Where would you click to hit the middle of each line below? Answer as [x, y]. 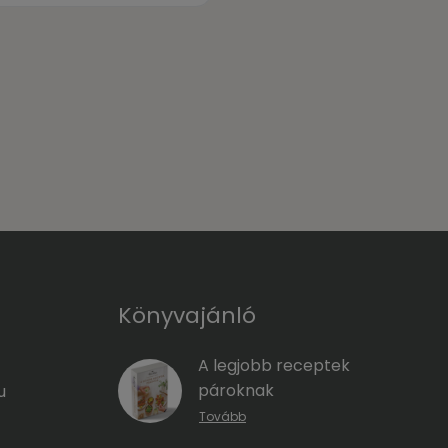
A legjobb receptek [274, 365]
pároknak [236, 390]
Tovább [222, 417]
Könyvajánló [187, 315]
